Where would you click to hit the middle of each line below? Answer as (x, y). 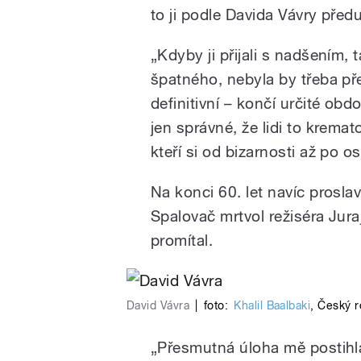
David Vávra (158, 306)
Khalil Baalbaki (272, 306)
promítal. (182, 241)
